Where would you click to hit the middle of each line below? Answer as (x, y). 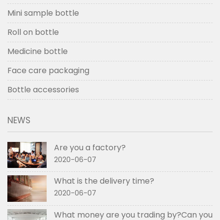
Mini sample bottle (43, 13)
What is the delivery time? (104, 181)
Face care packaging (48, 71)
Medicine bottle (38, 52)
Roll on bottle (33, 32)
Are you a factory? (90, 148)
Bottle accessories (43, 90)
